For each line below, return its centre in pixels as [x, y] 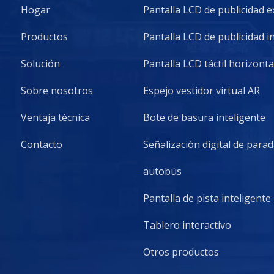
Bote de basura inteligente [204, 118]
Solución [40, 64]
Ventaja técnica [55, 118]
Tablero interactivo [187, 225]
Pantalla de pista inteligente [207, 198]
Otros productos [181, 252]
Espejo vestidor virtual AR [202, 91]
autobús [162, 172]
